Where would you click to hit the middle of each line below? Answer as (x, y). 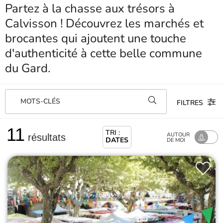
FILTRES (191, 103)
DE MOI (176, 140)
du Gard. (28, 68)
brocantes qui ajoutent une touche (96, 38)
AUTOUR (178, 134)
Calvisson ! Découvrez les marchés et (104, 23)
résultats (45, 137)
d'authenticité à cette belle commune (104, 53)
